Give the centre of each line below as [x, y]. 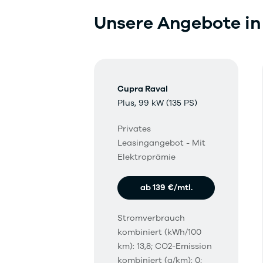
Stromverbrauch [151, 218]
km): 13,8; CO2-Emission [165, 246]
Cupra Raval [143, 89]
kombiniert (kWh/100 [159, 232]
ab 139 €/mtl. [166, 188]
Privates [134, 129]
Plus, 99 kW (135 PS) [157, 103]
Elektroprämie [146, 157]
